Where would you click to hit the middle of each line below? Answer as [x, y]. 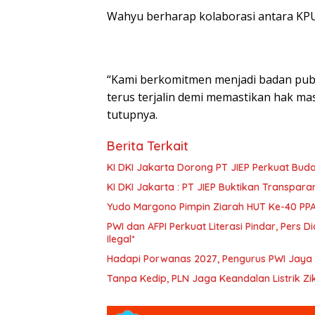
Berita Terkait [148, 146]
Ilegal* [121, 239]
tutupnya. [132, 115]
